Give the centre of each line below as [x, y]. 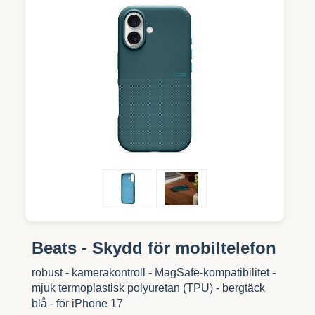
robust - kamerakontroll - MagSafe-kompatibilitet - [154, 272]
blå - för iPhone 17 [77, 303]
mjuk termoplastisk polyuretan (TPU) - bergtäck [148, 288]
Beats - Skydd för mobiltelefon [154, 247]
